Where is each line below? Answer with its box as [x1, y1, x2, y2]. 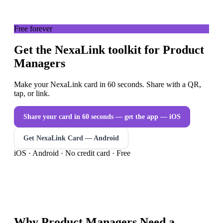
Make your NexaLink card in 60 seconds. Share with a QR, [14, 80, 201, 89]
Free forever [14, 24, 52, 33]
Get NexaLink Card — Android [23, 134, 119, 142]
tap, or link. [14, 89, 50, 98]
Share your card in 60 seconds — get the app [23, 112, 158, 120]
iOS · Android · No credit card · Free [14, 148, 130, 157]
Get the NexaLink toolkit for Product [14, 43, 204, 57]
